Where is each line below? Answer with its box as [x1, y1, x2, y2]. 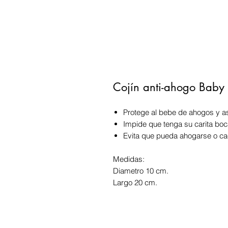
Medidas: [113, 154, 145, 164]
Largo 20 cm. [113, 178, 157, 188]
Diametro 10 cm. [113, 166, 168, 176]
